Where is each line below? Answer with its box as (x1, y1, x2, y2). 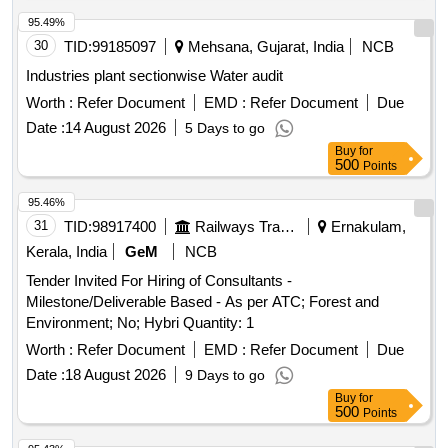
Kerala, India (26, 243, 107, 261)
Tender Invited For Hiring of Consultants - (26, 272, 292, 290)
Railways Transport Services (280, 218, 295, 236)
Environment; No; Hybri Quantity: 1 (183, 314, 254, 332)
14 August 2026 (65, 119, 166, 137)
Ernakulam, (327, 218, 406, 236)
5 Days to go (185, 120, 265, 137)
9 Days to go (185, 367, 265, 384)
